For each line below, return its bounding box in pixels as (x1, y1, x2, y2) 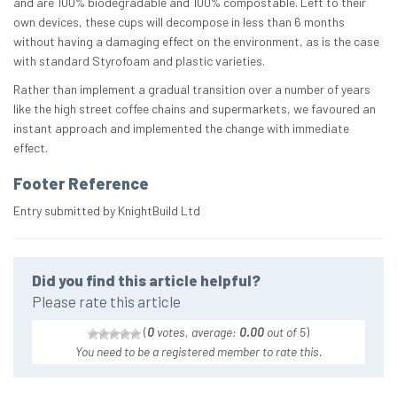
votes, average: (154, 324, 239, 340)
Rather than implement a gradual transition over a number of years (13, 82, 370, 97)
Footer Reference (13, 174, 149, 194)
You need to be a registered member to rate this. (74, 344, 323, 360)
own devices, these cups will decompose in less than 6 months (13, 14, 345, 30)
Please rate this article (32, 292, 181, 311)
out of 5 (264, 324, 306, 340)
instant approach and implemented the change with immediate (13, 121, 349, 136)
